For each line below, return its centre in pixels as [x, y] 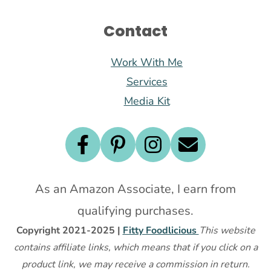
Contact [135, 31]
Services [147, 82]
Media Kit [147, 101]
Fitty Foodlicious [161, 231]
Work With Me [147, 63]
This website [227, 231]
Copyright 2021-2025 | [69, 231]
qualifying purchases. [135, 211]
